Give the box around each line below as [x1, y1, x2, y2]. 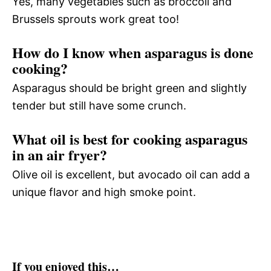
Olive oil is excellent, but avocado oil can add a [12, 168, 250, 181]
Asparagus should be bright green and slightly [12, 81, 247, 94]
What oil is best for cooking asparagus [12, 128, 247, 149]
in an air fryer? [12, 143, 107, 165]
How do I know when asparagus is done [12, 41, 253, 63]
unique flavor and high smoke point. [12, 185, 196, 198]
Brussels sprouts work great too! [12, 12, 179, 25]
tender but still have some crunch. [12, 99, 186, 112]
